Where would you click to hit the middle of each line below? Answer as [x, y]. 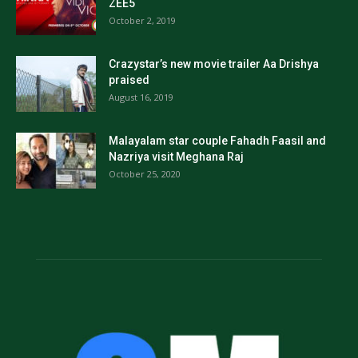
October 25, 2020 [145, 174]
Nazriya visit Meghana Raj [176, 157]
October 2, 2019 [142, 21]
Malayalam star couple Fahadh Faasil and [217, 141]
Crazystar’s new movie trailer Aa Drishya [214, 64]
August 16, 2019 [141, 97]
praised [129, 80]
